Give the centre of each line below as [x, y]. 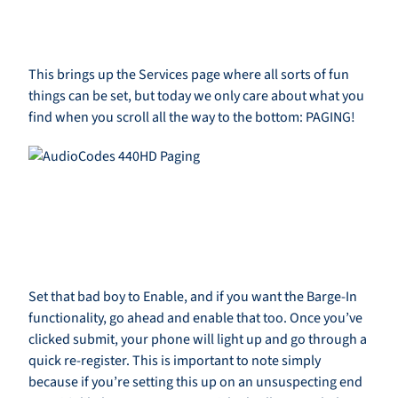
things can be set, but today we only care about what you [196, 96]
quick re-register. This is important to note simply [175, 361]
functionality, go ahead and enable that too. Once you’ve [195, 318]
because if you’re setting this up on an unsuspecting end [195, 382]
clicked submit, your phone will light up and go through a [198, 340]
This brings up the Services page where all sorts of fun [189, 75]
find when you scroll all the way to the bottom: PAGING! [192, 118]
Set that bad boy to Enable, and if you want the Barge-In [193, 297]
